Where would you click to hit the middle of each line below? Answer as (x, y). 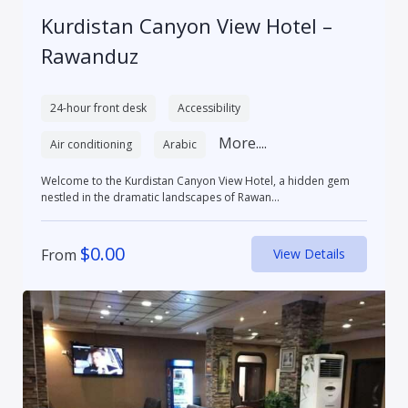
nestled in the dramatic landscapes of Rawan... (160, 197)
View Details (310, 253)
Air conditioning (91, 144)
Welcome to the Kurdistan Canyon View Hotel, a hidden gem (195, 180)
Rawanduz (89, 55)
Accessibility (209, 107)
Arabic (179, 144)
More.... (242, 143)
